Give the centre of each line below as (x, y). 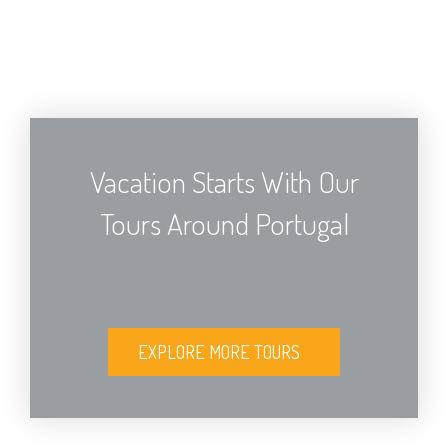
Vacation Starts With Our (224, 180)
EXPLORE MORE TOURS (219, 351)
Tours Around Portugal (224, 222)
